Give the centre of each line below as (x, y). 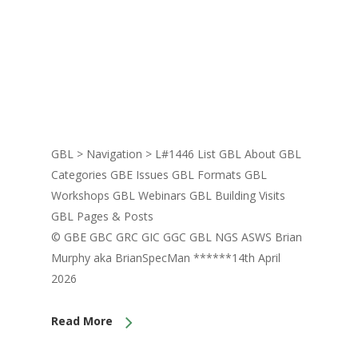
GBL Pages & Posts (102, 217)
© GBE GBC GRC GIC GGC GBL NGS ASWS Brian (177, 237)
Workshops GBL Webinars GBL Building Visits (168, 196)
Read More (82, 321)
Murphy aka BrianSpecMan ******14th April (166, 258)
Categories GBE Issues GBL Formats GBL (159, 175)
